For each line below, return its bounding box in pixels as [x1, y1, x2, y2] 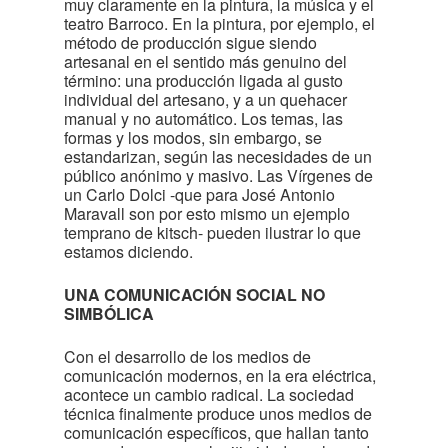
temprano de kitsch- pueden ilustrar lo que [64, 221, 361, 244]
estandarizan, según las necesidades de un [64, 145, 372, 168]
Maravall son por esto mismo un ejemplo [64, 202, 350, 225]
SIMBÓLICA [64, 302, 154, 325]
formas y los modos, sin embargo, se [64, 126, 322, 149]
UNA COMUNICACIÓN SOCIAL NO [64, 283, 325, 306]
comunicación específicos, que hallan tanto [64, 421, 369, 444]
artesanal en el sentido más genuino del [64, 50, 347, 73]
